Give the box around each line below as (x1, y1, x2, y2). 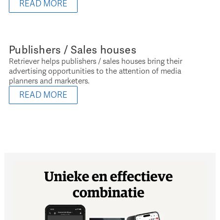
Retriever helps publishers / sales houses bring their (9, 56, 182, 66)
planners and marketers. (9, 76, 89, 85)
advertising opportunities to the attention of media (9, 66, 181, 76)
